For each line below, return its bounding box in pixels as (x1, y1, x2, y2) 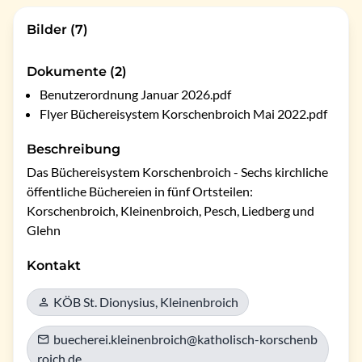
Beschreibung (27, 141, 120, 157)
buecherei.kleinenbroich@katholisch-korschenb (53, 331, 318, 347)
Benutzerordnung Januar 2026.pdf (40, 86, 231, 102)
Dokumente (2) (27, 64, 127, 79)
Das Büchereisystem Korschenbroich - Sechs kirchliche (27, 164, 328, 179)
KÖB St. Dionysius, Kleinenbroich (53, 294, 238, 309)
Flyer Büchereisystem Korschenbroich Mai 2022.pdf (40, 106, 327, 121)
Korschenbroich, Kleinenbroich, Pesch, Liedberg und (27, 203, 314, 218)
